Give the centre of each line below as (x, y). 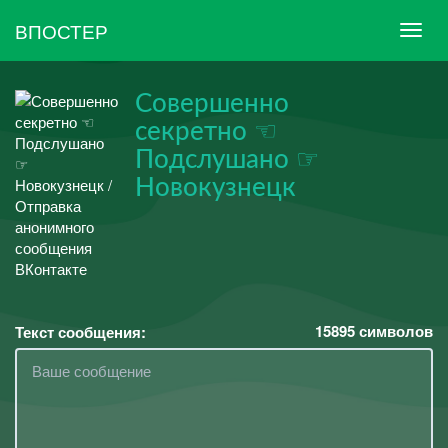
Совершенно (212, 104)
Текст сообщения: (80, 332)
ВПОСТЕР (61, 30)
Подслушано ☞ (227, 160)
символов (394, 331)
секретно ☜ (206, 132)
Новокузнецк (215, 188)
